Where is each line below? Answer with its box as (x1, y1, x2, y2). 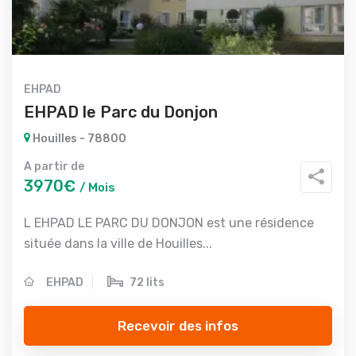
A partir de (24, 160, 84, 173)
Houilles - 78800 (30, 132, 126, 145)
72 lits (130, 276, 164, 289)
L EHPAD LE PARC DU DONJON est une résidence (24, 215, 314, 230)
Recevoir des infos (118, 317, 238, 334)
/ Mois (79, 180, 115, 195)
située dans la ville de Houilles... (24, 236, 212, 251)
